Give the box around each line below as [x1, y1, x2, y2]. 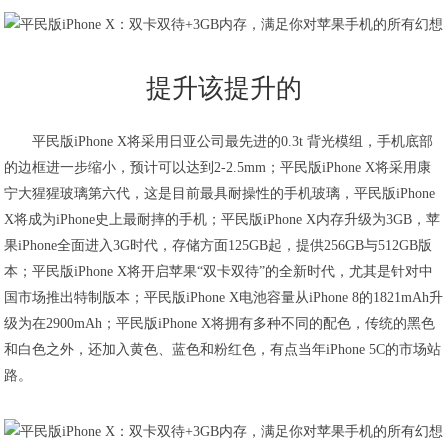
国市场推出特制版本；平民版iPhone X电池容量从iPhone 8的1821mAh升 [4, 290, 444, 305]
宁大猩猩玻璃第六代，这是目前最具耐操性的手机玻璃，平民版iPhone [4, 186, 436, 201]
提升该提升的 [146, 74, 302, 103]
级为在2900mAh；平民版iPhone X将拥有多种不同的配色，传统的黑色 [4, 316, 436, 331]
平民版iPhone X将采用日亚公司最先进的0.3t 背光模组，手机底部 [32, 134, 434, 149]
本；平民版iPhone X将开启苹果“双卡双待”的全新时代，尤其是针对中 [4, 264, 434, 279]
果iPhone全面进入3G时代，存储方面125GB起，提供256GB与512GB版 [4, 238, 433, 253]
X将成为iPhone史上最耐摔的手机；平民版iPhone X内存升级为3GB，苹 [4, 212, 441, 227]
